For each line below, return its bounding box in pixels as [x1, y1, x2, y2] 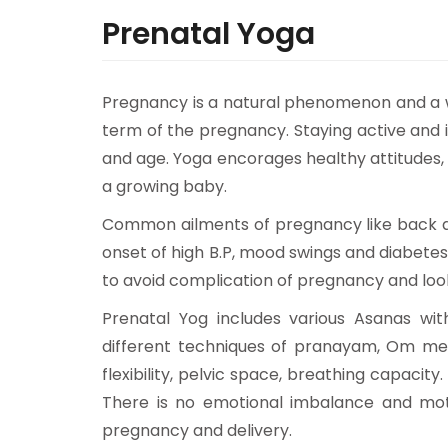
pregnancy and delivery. [102, 419, 292, 442]
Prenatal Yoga [102, 13, 315, 55]
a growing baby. [102, 175, 227, 198]
